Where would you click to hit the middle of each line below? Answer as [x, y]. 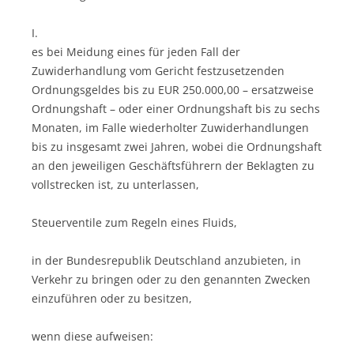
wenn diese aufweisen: [92, 336]
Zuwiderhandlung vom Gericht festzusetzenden [158, 70]
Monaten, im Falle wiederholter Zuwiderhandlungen [170, 127]
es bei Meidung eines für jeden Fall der [136, 51]
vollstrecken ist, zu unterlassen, [115, 184]
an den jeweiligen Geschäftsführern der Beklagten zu [173, 165]
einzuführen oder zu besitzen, [112, 298]
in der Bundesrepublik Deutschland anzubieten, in [166, 260]
